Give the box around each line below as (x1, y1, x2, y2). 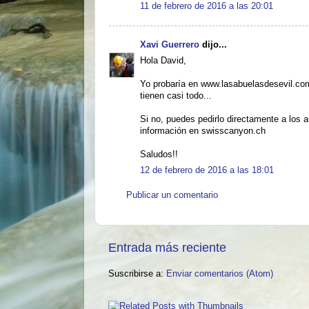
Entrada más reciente (108, 240, 226, 255)
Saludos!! (140, 149, 178, 159)
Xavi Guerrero (140, 39, 199, 50)
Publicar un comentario (126, 190, 218, 201)
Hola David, (140, 55, 186, 66)
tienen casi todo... (140, 90, 212, 101)
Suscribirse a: (108, 268, 166, 279)
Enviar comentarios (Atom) (166, 268, 273, 279)
